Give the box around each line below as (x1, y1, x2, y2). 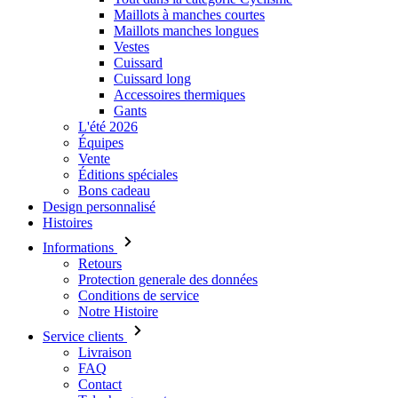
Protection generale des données (78, 272, 258, 287)
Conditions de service (78, 288, 199, 303)
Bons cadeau (78, 183, 150, 198)
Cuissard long (114, 71, 191, 86)
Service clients (43, 329, 127, 344)
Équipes (78, 135, 123, 150)
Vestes (114, 39, 149, 54)
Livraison (78, 345, 131, 360)
